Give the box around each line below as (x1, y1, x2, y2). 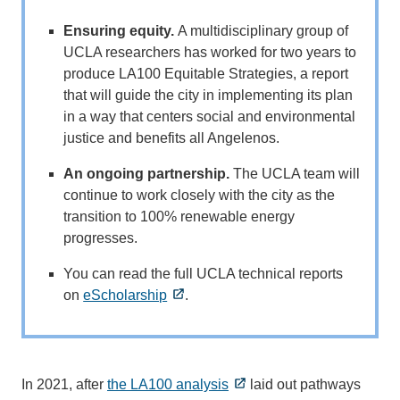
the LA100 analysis (107, 376, 229, 392)
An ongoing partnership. (63, 165, 230, 181)
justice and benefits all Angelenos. (63, 129, 280, 146)
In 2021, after (21, 376, 107, 392)
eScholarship (83, 287, 168, 303)
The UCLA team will (229, 165, 361, 181)
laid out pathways (246, 376, 361, 392)
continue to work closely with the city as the (63, 187, 336, 203)
